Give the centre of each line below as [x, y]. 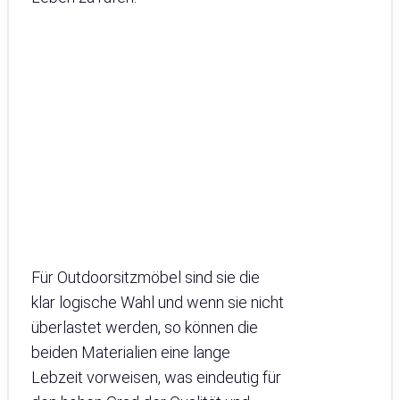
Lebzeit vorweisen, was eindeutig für [156, 378]
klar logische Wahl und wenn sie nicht [158, 303]
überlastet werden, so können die [145, 328]
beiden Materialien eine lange [131, 353]
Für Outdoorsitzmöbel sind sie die [146, 278]
